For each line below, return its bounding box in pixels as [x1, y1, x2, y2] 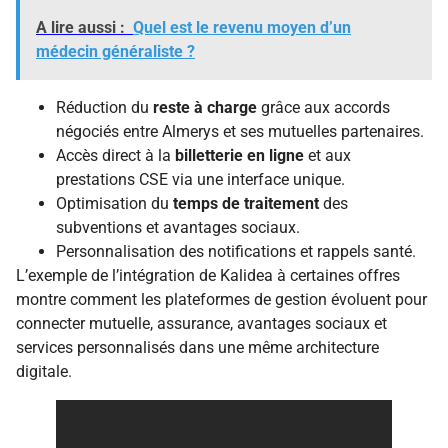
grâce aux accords [257, 97, 390, 117]
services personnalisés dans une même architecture [16, 337, 379, 357]
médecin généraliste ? [36, 41, 195, 61]
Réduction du [56, 97, 153, 117]
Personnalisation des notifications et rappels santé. [56, 241, 416, 261]
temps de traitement [173, 193, 319, 213]
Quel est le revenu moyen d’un [133, 17, 351, 37]
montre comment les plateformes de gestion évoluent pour [16, 289, 427, 309]
